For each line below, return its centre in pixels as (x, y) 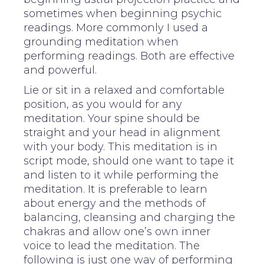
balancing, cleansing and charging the (129, 217)
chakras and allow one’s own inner (117, 231)
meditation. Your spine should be (112, 118)
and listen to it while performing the (121, 175)
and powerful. (60, 70)
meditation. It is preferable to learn (115, 189)
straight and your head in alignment (122, 132)
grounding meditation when (101, 42)
